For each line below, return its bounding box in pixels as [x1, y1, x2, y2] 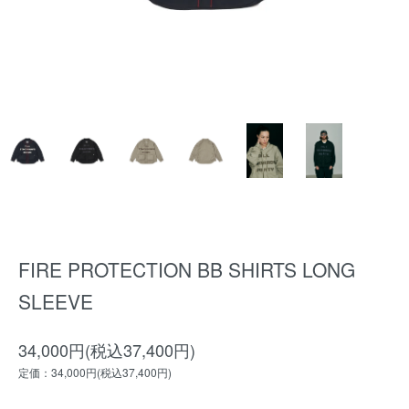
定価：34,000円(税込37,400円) [18, 364, 172, 380]
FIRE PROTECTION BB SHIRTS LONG [18, 256, 355, 283]
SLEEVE [18, 288, 93, 315]
